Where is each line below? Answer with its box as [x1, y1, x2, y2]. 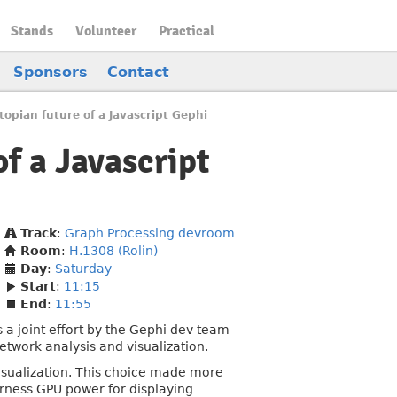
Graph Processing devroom [65, 226, 235, 240]
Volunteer [75, 22, 136, 40]
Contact [107, 64, 169, 81]
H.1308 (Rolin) [69, 244, 158, 258]
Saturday [55, 261, 112, 276]
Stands [11, 22, 53, 40]
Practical [159, 22, 214, 40]
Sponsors [13, 64, 88, 81]
